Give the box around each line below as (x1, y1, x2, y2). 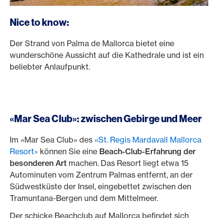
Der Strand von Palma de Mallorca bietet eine (10, 38, 174, 48)
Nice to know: (10, 16, 69, 28)
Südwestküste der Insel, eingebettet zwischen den (10, 182, 191, 191)
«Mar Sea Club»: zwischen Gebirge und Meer (10, 112, 204, 125)
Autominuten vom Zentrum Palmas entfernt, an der (10, 170, 193, 180)
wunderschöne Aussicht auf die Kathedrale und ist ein (10, 50, 204, 60)
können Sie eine (38, 146, 99, 156)
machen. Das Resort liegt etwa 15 (67, 158, 188, 168)
